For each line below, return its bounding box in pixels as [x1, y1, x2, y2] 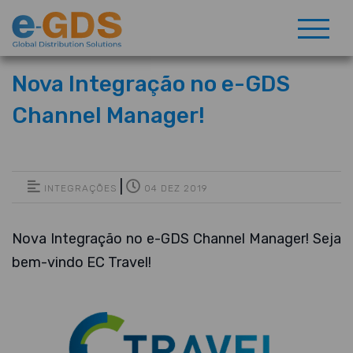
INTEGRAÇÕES [41, 183, 117, 194]
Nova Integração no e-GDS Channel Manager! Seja [12, 230, 341, 247]
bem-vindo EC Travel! [12, 254, 151, 271]
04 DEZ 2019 [141, 183, 208, 194]
